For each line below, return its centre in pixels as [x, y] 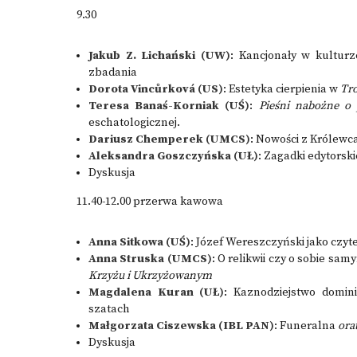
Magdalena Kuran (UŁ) [157, 292]
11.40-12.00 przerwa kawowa [150, 202]
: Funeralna [306, 326]
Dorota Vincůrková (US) [156, 89]
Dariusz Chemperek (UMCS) [169, 139]
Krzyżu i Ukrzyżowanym [150, 276]
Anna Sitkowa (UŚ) [139, 242]
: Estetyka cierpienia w [282, 89]
